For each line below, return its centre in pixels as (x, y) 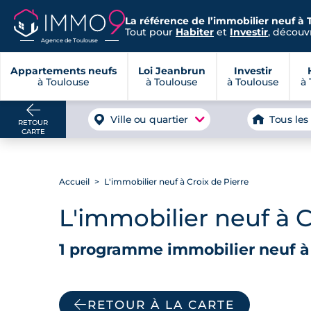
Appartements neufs (64, 71)
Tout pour (150, 32)
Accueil (74, 182)
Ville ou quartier (150, 119)
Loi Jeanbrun (172, 71)
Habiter (195, 32)
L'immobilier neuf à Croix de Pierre (175, 182)
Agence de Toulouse (69, 40)
